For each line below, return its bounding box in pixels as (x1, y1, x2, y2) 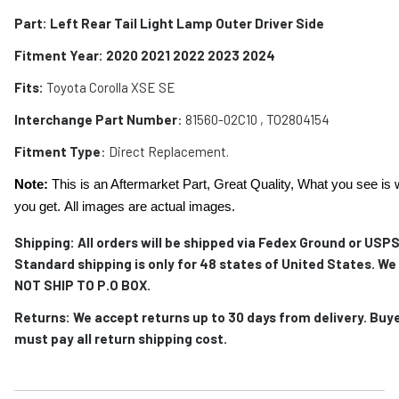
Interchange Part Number (14, 111, 177, 128)
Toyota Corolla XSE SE (44, 79, 175, 96)
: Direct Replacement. (101, 143, 229, 160)
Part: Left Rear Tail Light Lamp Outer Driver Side (14, 15, 324, 32)
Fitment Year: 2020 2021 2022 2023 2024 (14, 47, 275, 64)
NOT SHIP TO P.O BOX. (14, 277, 153, 294)
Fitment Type (14, 143, 101, 160)
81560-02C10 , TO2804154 (185, 111, 330, 128)
